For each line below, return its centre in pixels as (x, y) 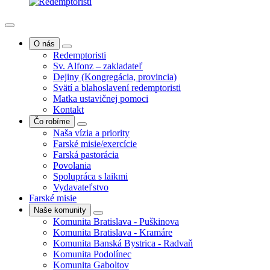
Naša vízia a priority (91, 133)
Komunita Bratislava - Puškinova (116, 222)
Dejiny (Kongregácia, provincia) (115, 77)
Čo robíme (52, 122)
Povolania (72, 166)
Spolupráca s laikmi (90, 177)
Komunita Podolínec (92, 254)
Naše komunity (60, 210)
